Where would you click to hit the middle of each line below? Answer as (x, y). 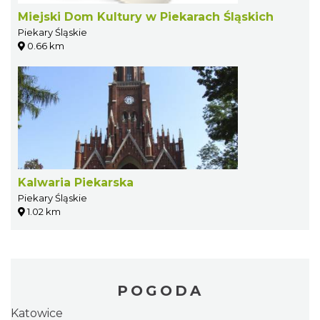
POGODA (160, 290)
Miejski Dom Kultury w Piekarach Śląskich (146, 16)
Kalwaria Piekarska (76, 182)
